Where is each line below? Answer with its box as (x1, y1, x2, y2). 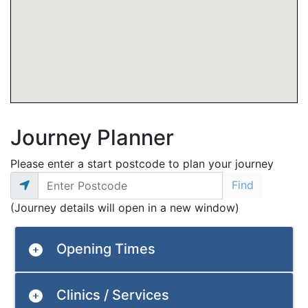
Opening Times (56, 241, 155, 257)
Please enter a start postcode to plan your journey (10, 157, 274, 170)
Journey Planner (10, 124, 174, 150)
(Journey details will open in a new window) (10, 201, 239, 214)
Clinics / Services (56, 287, 169, 303)
